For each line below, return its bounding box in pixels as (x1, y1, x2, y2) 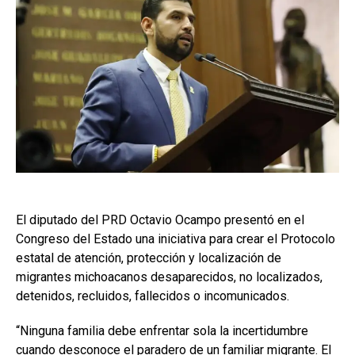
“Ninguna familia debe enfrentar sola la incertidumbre (16, 323, 308, 338)
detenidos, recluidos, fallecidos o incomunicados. (16, 288, 289, 303)
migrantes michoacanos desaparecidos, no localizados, (16, 269, 323, 284)
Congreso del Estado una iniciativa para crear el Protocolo (16, 231, 335, 246)
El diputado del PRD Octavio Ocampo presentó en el (16, 212, 304, 227)
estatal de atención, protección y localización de (16, 250, 281, 265)
